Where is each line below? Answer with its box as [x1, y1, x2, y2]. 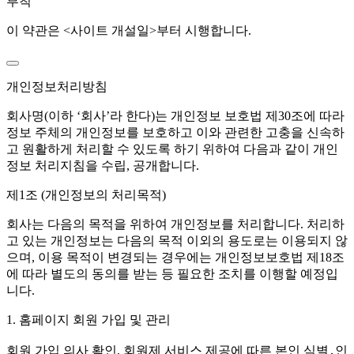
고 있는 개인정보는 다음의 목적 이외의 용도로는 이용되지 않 [6, 234, 348, 248]
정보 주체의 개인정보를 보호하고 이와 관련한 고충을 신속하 [6, 126, 345, 140]
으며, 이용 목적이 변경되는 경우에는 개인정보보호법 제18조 [6, 250, 345, 265]
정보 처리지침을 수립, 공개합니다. [6, 159, 199, 173]
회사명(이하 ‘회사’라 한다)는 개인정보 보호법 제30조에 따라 [6, 109, 345, 123]
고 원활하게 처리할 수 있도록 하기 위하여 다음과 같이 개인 [6, 142, 338, 156]
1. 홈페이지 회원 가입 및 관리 [6, 313, 171, 327]
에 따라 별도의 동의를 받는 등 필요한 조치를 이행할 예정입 [6, 267, 338, 281]
